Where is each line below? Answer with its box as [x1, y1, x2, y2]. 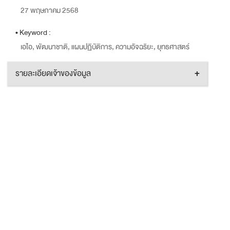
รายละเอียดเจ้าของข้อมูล [15, 66, 91, 81]
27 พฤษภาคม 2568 [21, 4, 79, 17]
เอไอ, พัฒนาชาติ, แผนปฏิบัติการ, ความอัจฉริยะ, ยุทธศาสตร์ [21, 41, 189, 53]
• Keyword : [15, 26, 51, 39]
